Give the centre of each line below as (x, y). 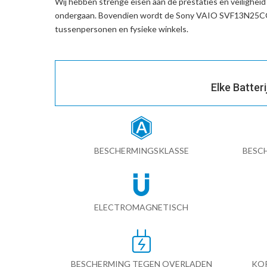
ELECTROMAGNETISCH (141, 207)
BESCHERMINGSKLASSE (141, 151)
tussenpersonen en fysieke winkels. (122, 29)
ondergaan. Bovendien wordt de (115, 15)
